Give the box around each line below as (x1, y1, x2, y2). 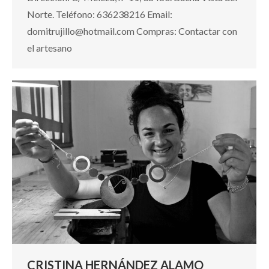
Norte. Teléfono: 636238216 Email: (27, 8, 172, 20)
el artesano (27, 41, 72, 53)
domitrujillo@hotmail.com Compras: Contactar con (27, 25, 237, 37)
